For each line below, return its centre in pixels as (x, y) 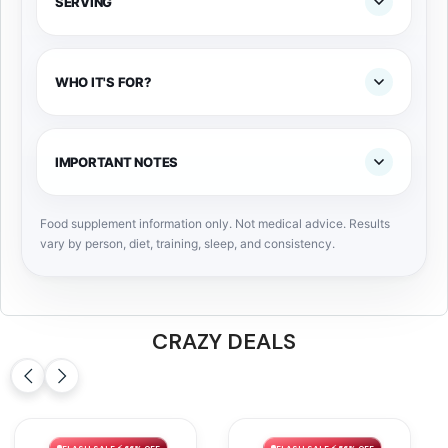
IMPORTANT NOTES (117, 162)
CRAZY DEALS (224, 342)
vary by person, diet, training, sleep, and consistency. (187, 244)
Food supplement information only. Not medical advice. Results (215, 224)
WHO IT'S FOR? (103, 82)
